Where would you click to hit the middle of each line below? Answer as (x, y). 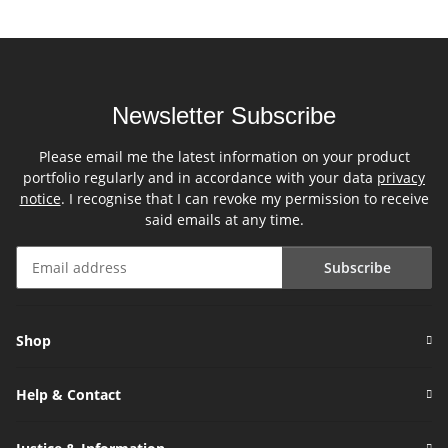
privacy (401, 178)
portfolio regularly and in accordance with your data (200, 178)
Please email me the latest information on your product (224, 157)
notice (40, 199)
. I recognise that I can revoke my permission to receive (244, 199)
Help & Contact (68, 395)
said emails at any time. (224, 220)
